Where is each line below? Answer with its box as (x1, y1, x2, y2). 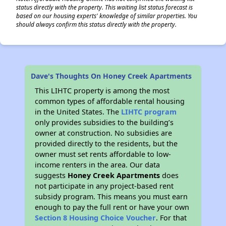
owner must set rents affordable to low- (35, 149, 172, 159)
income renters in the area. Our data (35, 160, 160, 169)
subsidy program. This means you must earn (35, 192, 188, 201)
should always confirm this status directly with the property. (16, 20, 177, 28)
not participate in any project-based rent (35, 181, 174, 191)
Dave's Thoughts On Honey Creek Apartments (31, 71, 192, 81)
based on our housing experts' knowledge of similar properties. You (16, 12, 197, 20)
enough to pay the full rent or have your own (35, 202, 190, 212)
